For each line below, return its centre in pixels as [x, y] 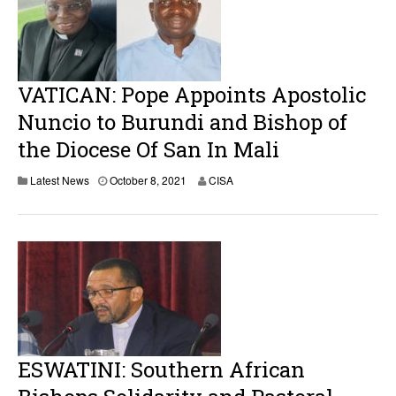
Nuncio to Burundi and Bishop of [183, 122]
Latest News [60, 180]
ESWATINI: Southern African [161, 369]
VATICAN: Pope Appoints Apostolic [192, 95]
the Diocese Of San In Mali [148, 149]
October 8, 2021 [148, 180]
